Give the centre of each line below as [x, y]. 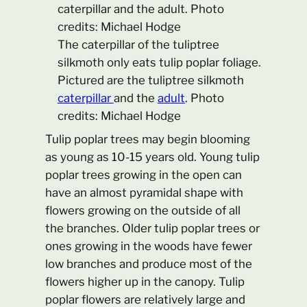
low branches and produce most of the [149, 264]
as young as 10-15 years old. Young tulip [153, 157]
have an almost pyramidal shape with [145, 193]
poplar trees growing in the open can [144, 175]
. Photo [204, 98]
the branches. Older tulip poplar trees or [153, 229]
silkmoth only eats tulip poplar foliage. [159, 62]
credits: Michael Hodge [119, 115]
